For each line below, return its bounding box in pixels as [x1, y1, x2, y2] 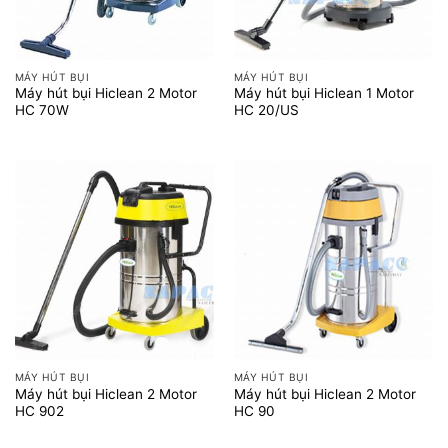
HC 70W [14, 102, 69, 119]
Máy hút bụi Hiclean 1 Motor [233, 85, 414, 102]
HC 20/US [233, 102, 299, 119]
